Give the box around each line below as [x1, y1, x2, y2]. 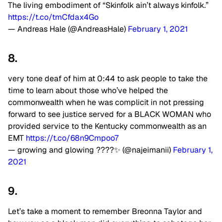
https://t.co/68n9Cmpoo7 [26, 133, 118, 144]
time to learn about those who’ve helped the [8, 85, 168, 96]
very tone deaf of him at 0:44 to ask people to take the [8, 73, 208, 84]
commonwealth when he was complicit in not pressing [8, 97, 204, 108]
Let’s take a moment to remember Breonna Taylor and [8, 206, 202, 217]
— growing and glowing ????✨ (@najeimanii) [8, 145, 173, 156]
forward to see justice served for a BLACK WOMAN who [8, 109, 211, 120]
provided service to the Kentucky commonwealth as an [8, 121, 207, 132]
